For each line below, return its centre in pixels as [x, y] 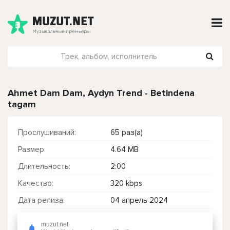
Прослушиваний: [47, 132]
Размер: [32, 149]
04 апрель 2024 [139, 200]
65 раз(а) [127, 132]
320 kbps [126, 183]
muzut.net [55, 225]
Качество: [36, 183]
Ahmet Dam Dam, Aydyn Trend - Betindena [101, 93]
